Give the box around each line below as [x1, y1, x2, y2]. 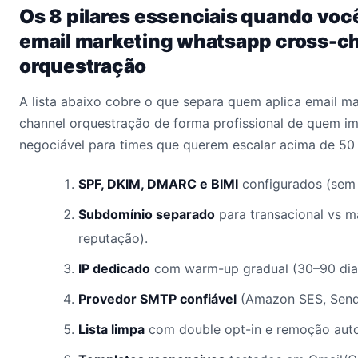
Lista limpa [78, 321, 145, 337]
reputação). [78, 230, 148, 246]
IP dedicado [78, 261, 150, 276]
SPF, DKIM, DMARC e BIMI [78, 176, 238, 192]
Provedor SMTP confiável [78, 291, 237, 307]
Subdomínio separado [78, 206, 215, 222]
